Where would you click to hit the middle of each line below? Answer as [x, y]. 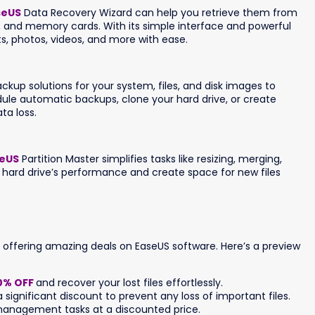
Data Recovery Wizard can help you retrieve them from [159, 12]
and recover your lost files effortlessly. [129, 283]
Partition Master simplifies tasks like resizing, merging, [150, 159]
